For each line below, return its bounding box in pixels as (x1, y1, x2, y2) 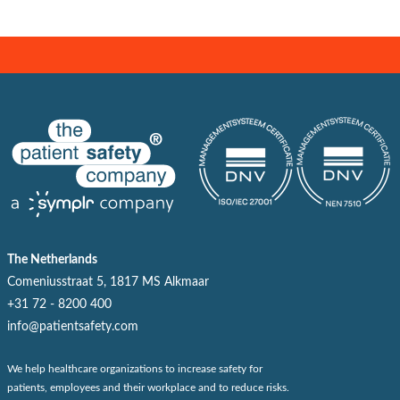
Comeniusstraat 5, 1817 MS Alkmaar (7, 276, 209, 289)
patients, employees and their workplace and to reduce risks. (7, 382, 289, 394)
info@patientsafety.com (7, 321, 138, 334)
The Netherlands (7, 254, 97, 267)
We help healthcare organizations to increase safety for (7, 363, 262, 375)
